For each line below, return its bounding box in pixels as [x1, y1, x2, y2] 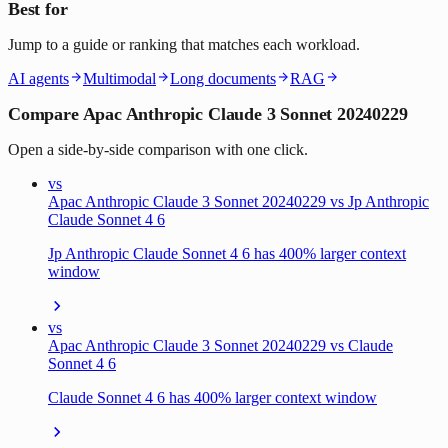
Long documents [170, 69, 276, 87]
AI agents [8, 69, 69, 87]
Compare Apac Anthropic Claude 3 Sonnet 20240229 [8, 103, 408, 124]
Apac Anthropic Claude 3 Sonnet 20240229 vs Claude [48, 336, 393, 354]
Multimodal [83, 69, 156, 87]
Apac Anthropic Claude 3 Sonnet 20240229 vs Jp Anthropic [48, 192, 429, 210]
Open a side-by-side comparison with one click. [8, 140, 308, 158]
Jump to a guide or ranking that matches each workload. [8, 35, 360, 53]
